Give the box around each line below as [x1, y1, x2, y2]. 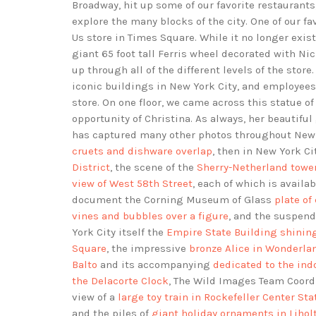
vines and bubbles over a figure [72, 209, 229, 223]
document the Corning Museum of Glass [72, 193, 274, 207]
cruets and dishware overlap [72, 145, 212, 158]
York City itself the [72, 226, 166, 239]
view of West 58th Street [72, 177, 193, 190]
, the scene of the [110, 161, 197, 174]
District [72, 161, 110, 174]
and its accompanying [97, 258, 213, 272]
